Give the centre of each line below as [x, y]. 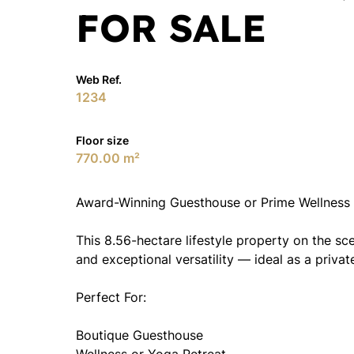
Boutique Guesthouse [139, 335]
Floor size [102, 140]
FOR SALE [171, 28]
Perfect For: [111, 297]
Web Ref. [99, 79]
